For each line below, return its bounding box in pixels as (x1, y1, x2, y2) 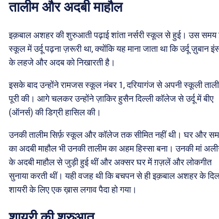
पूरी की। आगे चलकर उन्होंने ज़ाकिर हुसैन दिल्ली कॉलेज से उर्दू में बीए (9, 93, 214, 104)
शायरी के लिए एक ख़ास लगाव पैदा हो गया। (9, 184, 137, 195)
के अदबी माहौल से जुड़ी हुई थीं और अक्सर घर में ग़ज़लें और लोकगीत (9, 156, 212, 167)
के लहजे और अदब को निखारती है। (9, 57, 115, 67)
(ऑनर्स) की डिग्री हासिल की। (9, 107, 101, 117)
